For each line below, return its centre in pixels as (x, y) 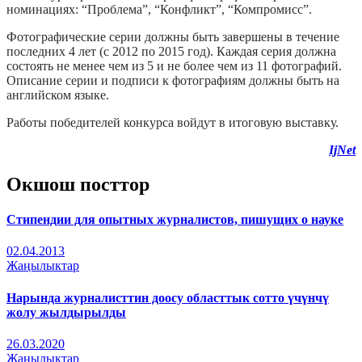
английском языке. (58, 95)
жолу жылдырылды (66, 312)
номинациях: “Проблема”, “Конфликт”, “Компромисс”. (159, 9)
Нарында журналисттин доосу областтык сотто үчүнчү (168, 297)
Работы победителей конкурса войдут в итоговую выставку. (173, 122)
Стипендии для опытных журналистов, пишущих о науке (175, 220)
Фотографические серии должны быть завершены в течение (173, 36)
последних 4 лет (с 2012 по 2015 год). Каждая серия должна (171, 51)
